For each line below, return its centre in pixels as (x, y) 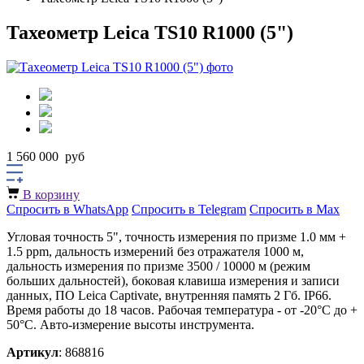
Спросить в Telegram (189, 209)
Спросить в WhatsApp (67, 209)
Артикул (32, 352)
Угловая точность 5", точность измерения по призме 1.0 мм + (176, 236)
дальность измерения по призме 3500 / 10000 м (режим (158, 266)
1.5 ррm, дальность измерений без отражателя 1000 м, (155, 251)
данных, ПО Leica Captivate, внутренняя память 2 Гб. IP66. (169, 295)
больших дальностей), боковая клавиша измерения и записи (173, 280)
